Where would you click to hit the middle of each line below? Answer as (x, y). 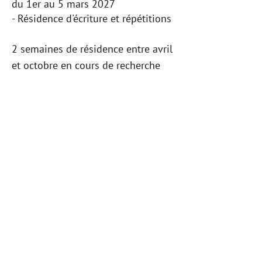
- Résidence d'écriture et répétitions (92, 18)
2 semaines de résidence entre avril (92, 49)
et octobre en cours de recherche (86, 65)
